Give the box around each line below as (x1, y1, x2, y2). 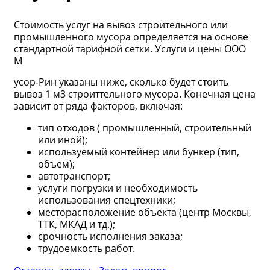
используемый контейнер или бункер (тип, (38, 145, 239, 159)
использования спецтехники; (38, 193, 175, 207)
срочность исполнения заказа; (38, 229, 183, 243)
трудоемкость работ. (38, 241, 135, 255)
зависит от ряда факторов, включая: (14, 99, 183, 113)
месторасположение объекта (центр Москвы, (38, 205, 251, 219)
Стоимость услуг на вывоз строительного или (14, 17, 228, 31)
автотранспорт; (38, 169, 110, 183)
